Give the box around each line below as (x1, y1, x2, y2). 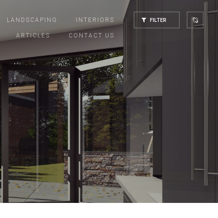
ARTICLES (16, 32, 50, 39)
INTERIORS (76, 17, 114, 23)
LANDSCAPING (7, 17, 57, 23)
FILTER (148, 17, 166, 23)
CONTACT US (69, 32, 114, 39)
